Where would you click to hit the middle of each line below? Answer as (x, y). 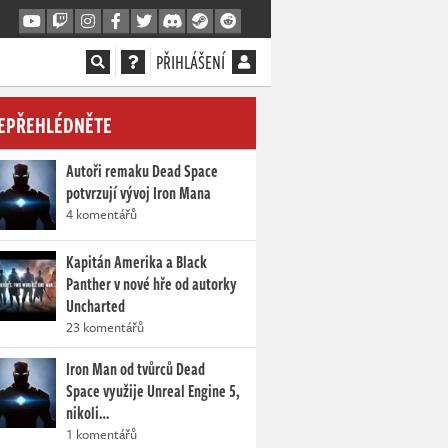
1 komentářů (101, 434)
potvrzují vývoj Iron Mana (138, 193)
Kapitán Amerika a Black (136, 262)
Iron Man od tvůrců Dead (135, 369)
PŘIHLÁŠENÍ (190, 62)
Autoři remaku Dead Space (142, 171)
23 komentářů (105, 327)
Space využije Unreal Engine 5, (153, 391)
